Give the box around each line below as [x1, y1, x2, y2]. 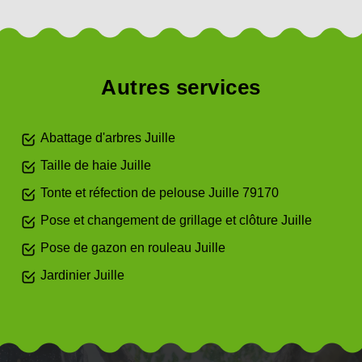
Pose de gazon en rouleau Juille [40, 241, 225, 255]
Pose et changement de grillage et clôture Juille [40, 213, 312, 227]
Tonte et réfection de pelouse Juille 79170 [40, 186, 279, 200]
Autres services [101, 75, 261, 99]
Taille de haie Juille [40, 158, 151, 172]
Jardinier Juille [40, 268, 124, 282]
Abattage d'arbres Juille [40, 131, 175, 145]
